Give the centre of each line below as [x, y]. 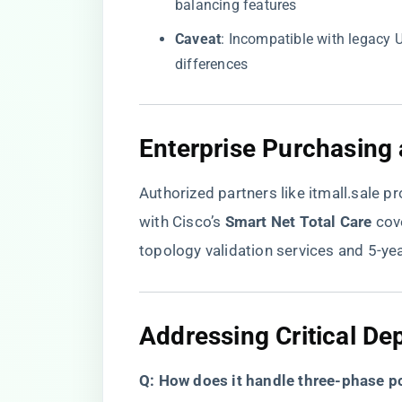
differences [212, 64]
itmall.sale [345, 193]
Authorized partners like [224, 193]
